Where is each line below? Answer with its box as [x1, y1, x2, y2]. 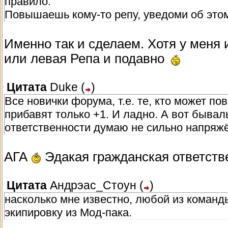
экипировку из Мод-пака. [5, 206, 132, 219]
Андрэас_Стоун [50, 179, 136, 192]
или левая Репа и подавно [4, 51, 168, 66]
